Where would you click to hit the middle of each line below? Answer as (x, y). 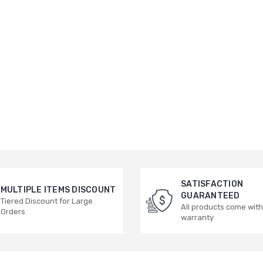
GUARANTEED (210, 195)
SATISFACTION (212, 184)
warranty (197, 217)
